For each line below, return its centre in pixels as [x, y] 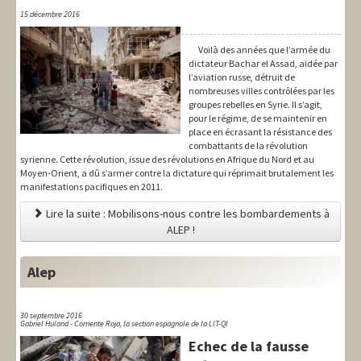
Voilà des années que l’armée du [264, 50]
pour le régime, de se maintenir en [258, 118]
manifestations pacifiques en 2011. [91, 187]
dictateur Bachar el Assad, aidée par [263, 64]
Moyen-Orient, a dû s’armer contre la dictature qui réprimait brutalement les [177, 173]
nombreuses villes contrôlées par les [261, 91]
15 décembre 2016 [50, 15]
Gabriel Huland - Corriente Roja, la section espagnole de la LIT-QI [124, 324]
